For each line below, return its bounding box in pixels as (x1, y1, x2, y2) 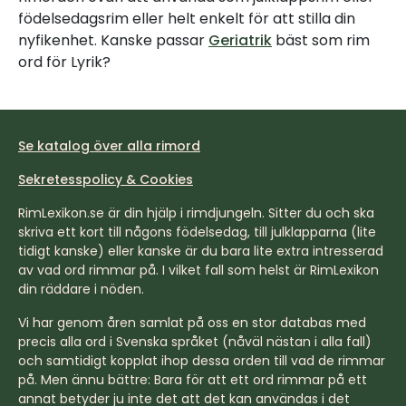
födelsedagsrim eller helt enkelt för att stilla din (18, 8, 355, 29)
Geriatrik (208, 30, 272, 51)
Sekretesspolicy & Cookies (18, 170, 193, 188)
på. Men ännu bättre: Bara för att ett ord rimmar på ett (18, 371, 367, 389)
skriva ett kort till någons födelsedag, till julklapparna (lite (18, 223, 376, 241)
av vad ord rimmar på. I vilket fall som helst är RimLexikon (18, 261, 379, 279)
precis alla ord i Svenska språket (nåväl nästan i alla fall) (18, 333, 372, 351)
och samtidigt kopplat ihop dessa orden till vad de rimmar (18, 352, 385, 370)
